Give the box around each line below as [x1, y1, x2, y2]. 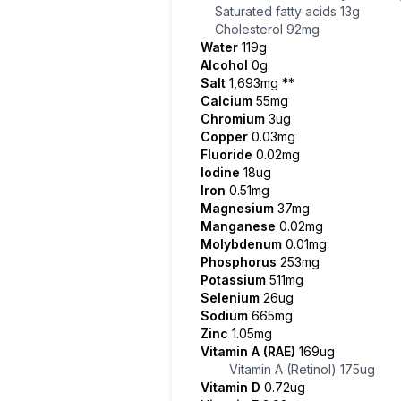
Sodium [200, 308, 252, 323]
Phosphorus [200, 254, 280, 269]
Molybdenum [200, 236, 286, 252]
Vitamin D [200, 380, 264, 395]
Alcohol [200, 57, 252, 73]
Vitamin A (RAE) [200, 344, 299, 359]
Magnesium [200, 200, 277, 216]
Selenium [200, 290, 263, 305]
